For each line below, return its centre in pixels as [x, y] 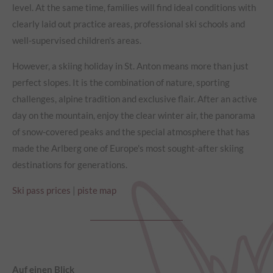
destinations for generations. [70, 164]
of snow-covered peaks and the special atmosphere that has [131, 131]
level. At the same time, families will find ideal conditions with [134, 7]
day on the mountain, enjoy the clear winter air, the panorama [134, 115]
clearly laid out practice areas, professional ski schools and [129, 23]
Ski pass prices [41, 190]
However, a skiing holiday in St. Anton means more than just [130, 66]
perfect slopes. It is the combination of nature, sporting [121, 82]
